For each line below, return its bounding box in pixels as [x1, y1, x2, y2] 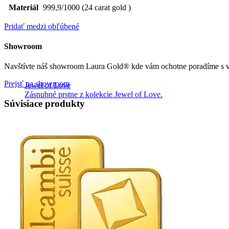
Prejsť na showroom [4, 79, 70, 88]
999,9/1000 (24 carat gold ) [43, 3, 131, 12]
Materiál [8, 3, 38, 12]
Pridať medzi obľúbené [4, 21, 79, 31]
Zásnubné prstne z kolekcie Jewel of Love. [25, 90, 163, 99]
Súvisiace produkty [4, 98, 85, 109]
